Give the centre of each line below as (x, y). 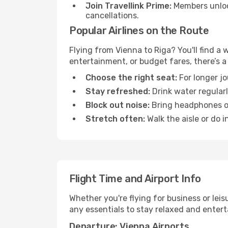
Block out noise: (118, 105)
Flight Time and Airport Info (135, 179)
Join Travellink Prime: (129, 6)
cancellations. (112, 16)
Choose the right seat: (131, 78)
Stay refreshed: (118, 91)
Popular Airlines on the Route (139, 31)
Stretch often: (115, 119)
